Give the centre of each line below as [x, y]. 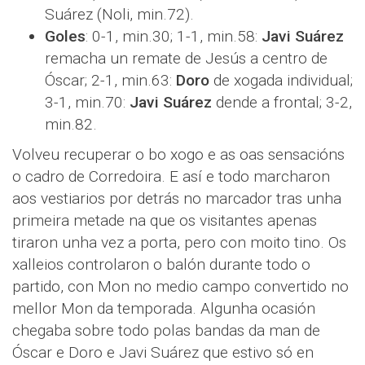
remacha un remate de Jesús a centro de [186, 58]
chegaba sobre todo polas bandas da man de [166, 330]
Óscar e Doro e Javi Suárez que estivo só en [163, 352]
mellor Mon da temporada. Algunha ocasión [164, 308]
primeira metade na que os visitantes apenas [165, 220]
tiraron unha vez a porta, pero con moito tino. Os [179, 242]
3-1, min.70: [87, 102]
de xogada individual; [281, 80]
